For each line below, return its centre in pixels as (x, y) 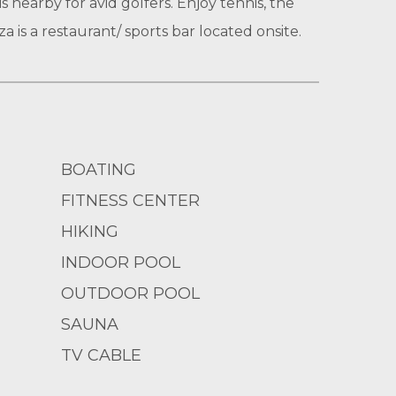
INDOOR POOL (120, 263)
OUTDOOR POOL (130, 293)
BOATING (98, 170)
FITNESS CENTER (130, 201)
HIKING (89, 232)
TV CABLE (101, 355)
